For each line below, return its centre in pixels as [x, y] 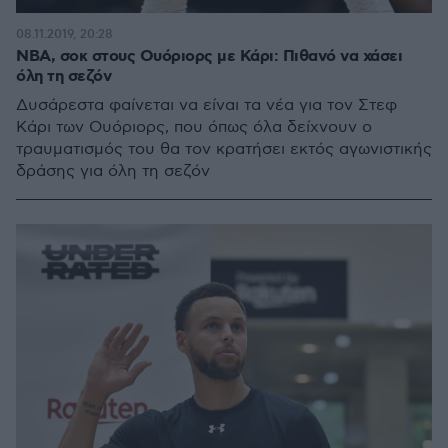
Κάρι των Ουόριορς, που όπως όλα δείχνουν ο [194, 127]
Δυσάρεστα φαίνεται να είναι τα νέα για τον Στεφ [206, 105]
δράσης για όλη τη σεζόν [113, 171]
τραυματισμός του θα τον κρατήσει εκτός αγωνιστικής [224, 149]
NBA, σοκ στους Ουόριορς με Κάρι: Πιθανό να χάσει [209, 56]
